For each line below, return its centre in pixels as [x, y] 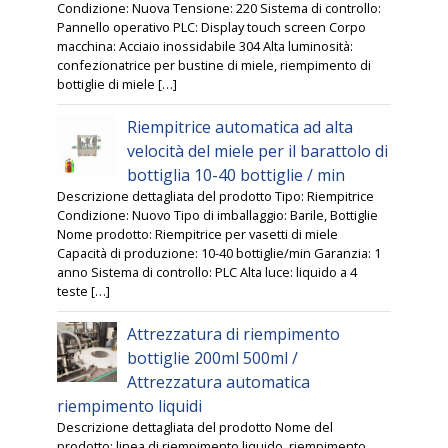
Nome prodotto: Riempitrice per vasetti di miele [198, 234]
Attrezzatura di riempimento [234, 334]
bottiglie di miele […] [117, 84]
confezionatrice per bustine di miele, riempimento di [214, 65]
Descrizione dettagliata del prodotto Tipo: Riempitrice [216, 196]
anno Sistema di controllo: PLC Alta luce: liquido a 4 [207, 272]
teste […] [84, 291]
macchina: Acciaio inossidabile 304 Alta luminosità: [205, 46]
